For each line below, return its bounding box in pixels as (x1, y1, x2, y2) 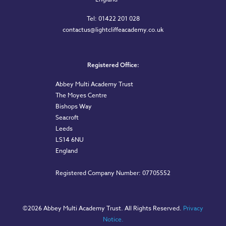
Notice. (102, 215, 124, 223)
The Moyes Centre (55, 91, 107, 99)
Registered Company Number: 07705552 (55, 168, 171, 177)
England (55, 146, 78, 155)
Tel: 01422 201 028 (86, 14, 140, 23)
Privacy (183, 204, 203, 212)
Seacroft (55, 113, 79, 122)
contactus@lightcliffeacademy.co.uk (63, 25, 163, 34)
